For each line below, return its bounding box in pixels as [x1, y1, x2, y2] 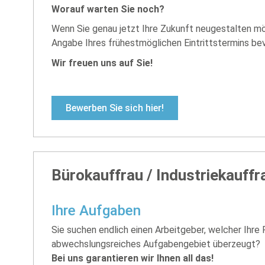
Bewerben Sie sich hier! [66, 102, 164, 114]
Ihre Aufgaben [51, 202, 141, 219]
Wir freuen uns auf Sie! [51, 57, 153, 69]
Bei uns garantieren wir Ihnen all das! [51, 252, 214, 264]
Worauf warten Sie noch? [51, 3, 164, 15]
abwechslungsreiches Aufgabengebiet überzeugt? [51, 238, 260, 250]
